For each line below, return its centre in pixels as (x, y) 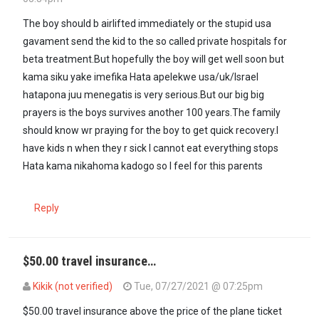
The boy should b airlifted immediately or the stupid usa (147, 24)
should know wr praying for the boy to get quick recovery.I (151, 131)
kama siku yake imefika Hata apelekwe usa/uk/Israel (141, 77)
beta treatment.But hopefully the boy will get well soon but (153, 59)
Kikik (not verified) (73, 287)
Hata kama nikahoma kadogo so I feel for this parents (143, 166)
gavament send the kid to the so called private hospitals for (155, 42)
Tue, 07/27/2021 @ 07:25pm (197, 287)
